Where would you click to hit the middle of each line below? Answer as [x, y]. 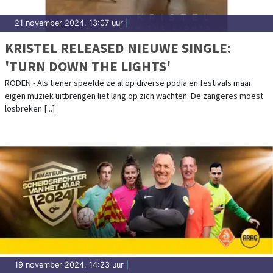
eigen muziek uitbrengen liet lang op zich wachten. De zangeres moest [134, 95]
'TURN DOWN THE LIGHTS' [88, 66]
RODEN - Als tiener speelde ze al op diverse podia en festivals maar [128, 83]
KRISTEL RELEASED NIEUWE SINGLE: [118, 48]
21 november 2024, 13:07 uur [69, 23]
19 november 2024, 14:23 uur [69, 264]
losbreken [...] [30, 108]
